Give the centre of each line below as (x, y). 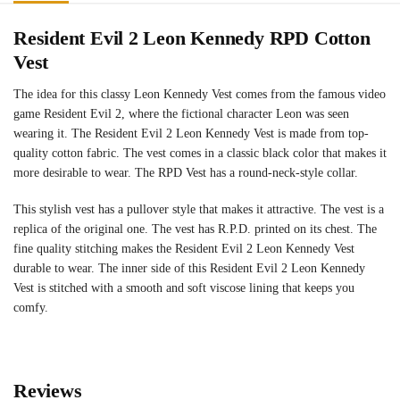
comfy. (31, 308)
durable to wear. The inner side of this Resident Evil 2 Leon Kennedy (189, 269)
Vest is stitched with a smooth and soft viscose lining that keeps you (184, 288)
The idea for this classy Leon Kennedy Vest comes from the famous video (200, 94)
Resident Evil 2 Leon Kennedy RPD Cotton (192, 37)
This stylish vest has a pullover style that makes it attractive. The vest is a (199, 210)
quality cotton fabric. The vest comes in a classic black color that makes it (200, 153)
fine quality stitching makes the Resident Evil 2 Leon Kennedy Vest (184, 249)
